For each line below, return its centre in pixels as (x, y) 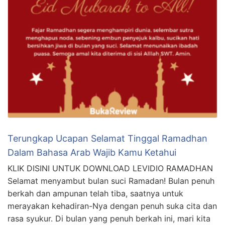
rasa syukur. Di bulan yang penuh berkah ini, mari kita (109, 219)
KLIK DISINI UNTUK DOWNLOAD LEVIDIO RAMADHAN (110, 168)
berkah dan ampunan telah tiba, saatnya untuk (95, 194)
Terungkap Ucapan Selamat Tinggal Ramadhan (107, 139)
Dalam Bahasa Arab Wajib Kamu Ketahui (92, 153)
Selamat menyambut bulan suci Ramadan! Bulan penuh (111, 181)
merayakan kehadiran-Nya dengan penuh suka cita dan (112, 206)
